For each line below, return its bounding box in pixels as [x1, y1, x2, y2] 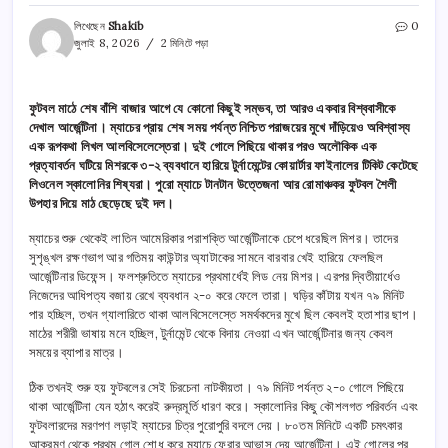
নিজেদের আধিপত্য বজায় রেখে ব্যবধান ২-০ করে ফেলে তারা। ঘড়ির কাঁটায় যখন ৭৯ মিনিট [29, 287, 405, 305]
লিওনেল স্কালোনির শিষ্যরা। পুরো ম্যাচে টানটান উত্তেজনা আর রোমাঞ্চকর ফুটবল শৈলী [29, 176, 396, 194]
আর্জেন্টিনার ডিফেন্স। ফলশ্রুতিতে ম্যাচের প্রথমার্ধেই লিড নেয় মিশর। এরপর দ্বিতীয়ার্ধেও [29, 268, 401, 286]
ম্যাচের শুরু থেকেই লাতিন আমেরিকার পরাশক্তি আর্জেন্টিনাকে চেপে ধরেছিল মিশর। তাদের [29, 230, 398, 248]
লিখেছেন [74, 19, 108, 34]
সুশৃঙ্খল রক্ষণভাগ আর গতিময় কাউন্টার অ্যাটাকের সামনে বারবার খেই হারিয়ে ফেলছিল [29, 249, 384, 267]
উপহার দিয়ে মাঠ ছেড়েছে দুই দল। [29, 195, 175, 213]
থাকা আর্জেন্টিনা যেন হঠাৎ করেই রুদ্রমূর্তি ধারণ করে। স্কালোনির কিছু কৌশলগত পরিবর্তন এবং [29, 398, 419, 416]
